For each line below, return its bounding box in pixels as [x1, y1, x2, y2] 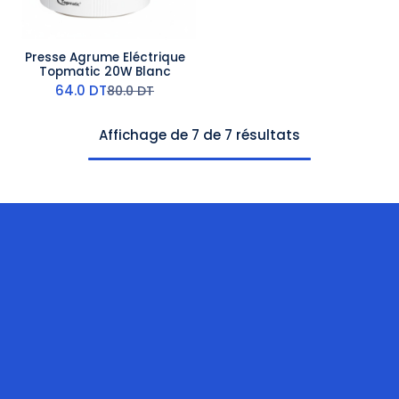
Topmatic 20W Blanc [38, 63, 171, 80]
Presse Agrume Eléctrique [24, 49, 185, 66]
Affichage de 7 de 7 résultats [99, 126, 300, 144]
